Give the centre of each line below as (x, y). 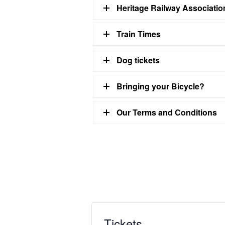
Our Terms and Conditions (167, 112)
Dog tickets (138, 60)
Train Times (139, 34)
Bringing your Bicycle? (160, 86)
